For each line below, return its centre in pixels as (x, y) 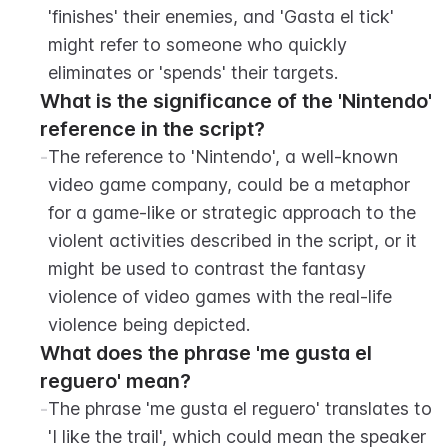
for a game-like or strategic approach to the (232, 212)
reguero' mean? (115, 381)
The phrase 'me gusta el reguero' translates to (240, 408)
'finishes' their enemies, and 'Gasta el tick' (221, 16)
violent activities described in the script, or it (232, 240)
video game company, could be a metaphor (229, 184)
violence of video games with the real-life (220, 296)
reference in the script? (152, 129)
